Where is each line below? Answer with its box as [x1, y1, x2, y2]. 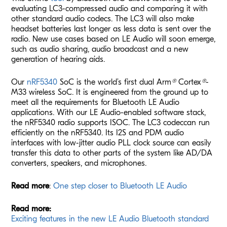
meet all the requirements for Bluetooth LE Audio [11, 97, 180, 107]
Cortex [176, 77, 202, 87]
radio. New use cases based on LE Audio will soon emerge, [11, 34, 216, 44]
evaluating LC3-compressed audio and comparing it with [11, 4, 208, 13]
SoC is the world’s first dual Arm [57, 77, 172, 87]
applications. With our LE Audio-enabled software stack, [11, 107, 206, 117]
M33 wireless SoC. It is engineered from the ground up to [11, 87, 209, 97]
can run [183, 118, 210, 127]
